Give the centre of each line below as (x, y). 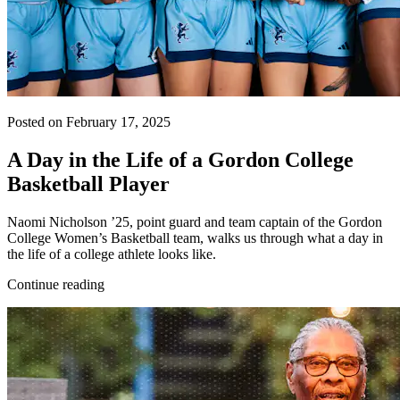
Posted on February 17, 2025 (89, 121)
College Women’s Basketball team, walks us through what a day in (195, 237)
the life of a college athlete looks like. (112, 254)
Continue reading (56, 284)
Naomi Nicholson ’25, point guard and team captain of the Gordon (195, 221)
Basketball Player (91, 183)
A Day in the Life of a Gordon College (180, 159)
